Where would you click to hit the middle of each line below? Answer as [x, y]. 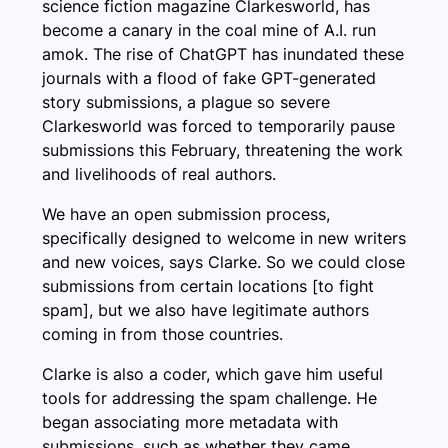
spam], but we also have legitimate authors [205, 309]
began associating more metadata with [190, 421]
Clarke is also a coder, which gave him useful [212, 373]
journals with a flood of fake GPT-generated [209, 77]
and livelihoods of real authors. [159, 173]
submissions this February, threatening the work [222, 149]
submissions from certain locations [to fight [208, 285]
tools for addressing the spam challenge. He [209, 397]
